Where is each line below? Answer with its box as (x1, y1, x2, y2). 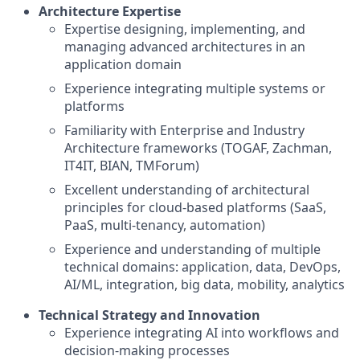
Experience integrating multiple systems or (64, 79, 325, 97)
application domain (64, 55, 182, 73)
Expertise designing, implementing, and (64, 19, 305, 38)
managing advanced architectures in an (64, 37, 305, 55)
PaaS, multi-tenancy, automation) (64, 215, 265, 234)
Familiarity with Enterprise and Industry (64, 121, 305, 139)
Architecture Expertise (39, 2, 181, 20)
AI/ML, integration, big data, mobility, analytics (64, 275, 345, 293)
